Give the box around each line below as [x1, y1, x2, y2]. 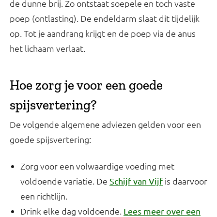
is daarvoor [163, 175, 207, 186]
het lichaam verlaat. [10, 42, 85, 54]
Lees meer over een [124, 205, 201, 216]
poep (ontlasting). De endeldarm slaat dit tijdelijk [10, 12, 200, 24]
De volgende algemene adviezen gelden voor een [10, 118, 201, 130]
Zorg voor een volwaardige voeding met [20, 160, 174, 171]
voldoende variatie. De [20, 175, 109, 186]
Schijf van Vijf [109, 175, 163, 186]
